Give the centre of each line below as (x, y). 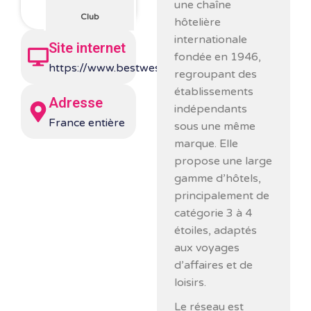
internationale (211, 40)
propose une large (224, 161)
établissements (214, 92)
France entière (87, 123)
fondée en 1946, (218, 57)
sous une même (215, 126)
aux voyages (207, 248)
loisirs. (191, 283)
